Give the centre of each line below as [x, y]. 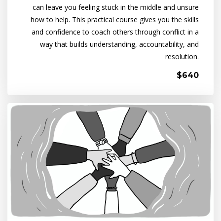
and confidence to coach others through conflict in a [115, 32]
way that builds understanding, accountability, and [119, 44]
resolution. [182, 56]
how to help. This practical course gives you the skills [115, 19]
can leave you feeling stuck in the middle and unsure [116, 7]
